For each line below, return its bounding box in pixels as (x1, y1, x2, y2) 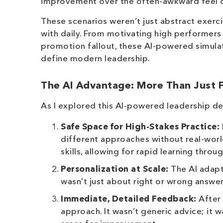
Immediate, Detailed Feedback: (61, 195, 197, 204)
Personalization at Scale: (61, 165, 169, 174)
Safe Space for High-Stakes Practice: (61, 123, 220, 131)
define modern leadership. (41, 55, 150, 63)
